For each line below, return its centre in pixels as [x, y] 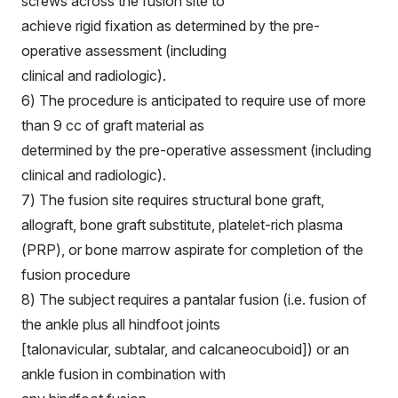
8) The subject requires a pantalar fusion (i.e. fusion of [194, 299]
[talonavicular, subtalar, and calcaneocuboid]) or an [185, 349]
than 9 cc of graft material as [113, 125]
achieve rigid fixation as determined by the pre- [171, 26]
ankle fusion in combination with [123, 374]
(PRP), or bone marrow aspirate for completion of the [192, 250]
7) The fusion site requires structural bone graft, [173, 200]
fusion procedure [76, 275]
